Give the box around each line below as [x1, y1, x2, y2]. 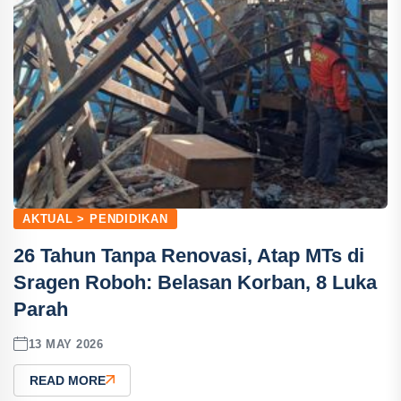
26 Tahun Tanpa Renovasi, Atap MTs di [13, 244, 364, 267]
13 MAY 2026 [28, 337, 104, 351]
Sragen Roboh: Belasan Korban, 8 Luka [13, 271, 377, 294]
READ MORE [30, 373, 106, 388]
